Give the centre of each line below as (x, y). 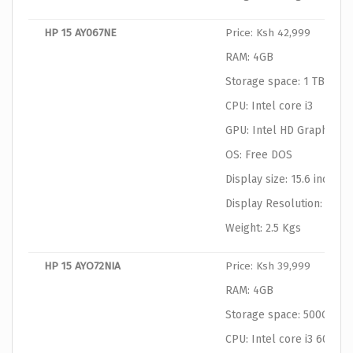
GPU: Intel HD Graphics (283, 131)
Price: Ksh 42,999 (268, 33)
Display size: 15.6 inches (286, 180)
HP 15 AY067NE (80, 33)
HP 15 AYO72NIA (82, 266)
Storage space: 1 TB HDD (287, 82)
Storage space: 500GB (281, 315)
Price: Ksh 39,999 (268, 266)
